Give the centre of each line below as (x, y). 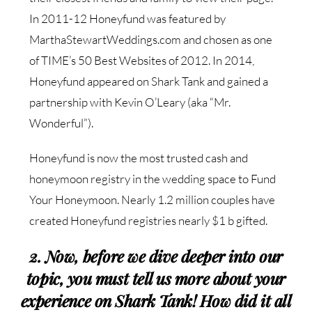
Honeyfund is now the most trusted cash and (139, 158)
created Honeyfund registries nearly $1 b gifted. (149, 221)
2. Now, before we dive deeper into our (156, 256)
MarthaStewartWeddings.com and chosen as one (151, 40)
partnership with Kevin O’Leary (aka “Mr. (130, 102)
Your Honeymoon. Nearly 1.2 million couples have (153, 200)
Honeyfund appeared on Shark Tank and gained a (149, 81)
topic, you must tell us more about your (156, 279)
